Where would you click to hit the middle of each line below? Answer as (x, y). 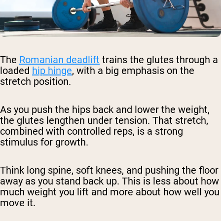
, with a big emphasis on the (133, 71)
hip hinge (52, 71)
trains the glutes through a (159, 60)
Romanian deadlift (59, 60)
